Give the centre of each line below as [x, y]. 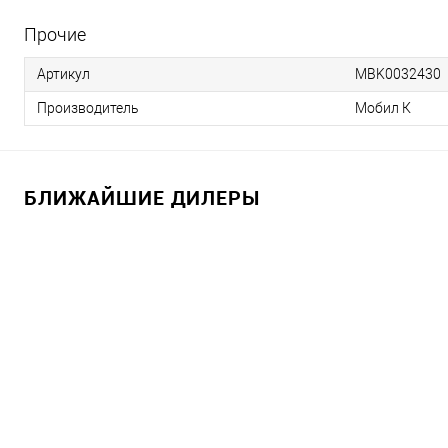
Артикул [63, 73]
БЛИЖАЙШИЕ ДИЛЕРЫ [142, 197]
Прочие [55, 34]
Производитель [88, 107]
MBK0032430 [398, 73]
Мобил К [383, 107]
